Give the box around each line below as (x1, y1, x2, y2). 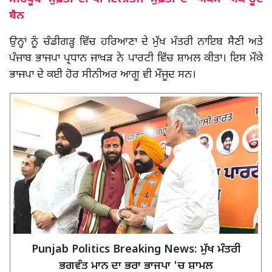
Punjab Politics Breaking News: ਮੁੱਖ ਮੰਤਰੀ (31, 243, 240, 257)
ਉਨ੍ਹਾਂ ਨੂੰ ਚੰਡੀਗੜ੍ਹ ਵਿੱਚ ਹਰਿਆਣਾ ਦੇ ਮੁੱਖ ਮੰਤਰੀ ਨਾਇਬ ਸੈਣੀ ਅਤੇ (9, 35, 263, 49)
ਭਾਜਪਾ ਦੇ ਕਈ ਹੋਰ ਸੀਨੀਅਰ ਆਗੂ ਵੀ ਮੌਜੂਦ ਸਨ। (9, 67, 199, 82)
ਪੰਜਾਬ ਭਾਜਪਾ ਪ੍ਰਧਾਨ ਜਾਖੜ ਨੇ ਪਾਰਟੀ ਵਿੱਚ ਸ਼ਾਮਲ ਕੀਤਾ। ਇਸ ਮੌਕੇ (9, 51, 263, 66)
